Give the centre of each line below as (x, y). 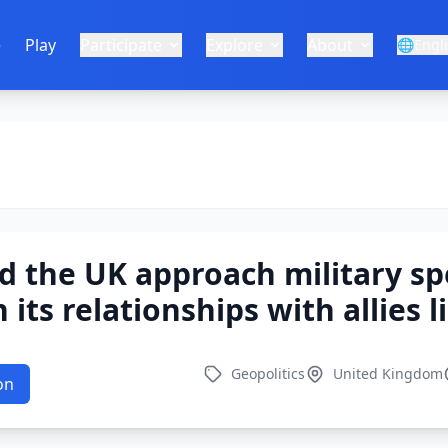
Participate (121, 45)
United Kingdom (388, 373)
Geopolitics (268, 373)
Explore (234, 45)
